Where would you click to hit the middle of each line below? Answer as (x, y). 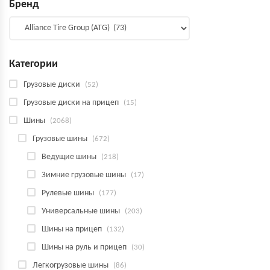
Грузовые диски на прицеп (71, 103)
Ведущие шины (69, 157)
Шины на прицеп (72, 229)
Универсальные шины (81, 211)
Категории (33, 64)
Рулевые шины (68, 193)
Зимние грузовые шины (84, 175)
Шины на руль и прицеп (84, 247)
